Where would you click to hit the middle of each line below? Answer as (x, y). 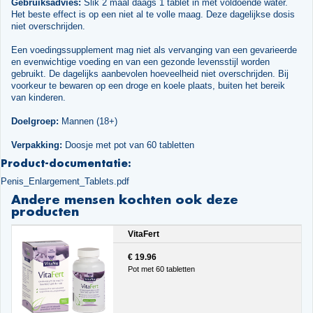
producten (45, 211)
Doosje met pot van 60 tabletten (128, 145)
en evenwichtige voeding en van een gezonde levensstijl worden (140, 62)
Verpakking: (36, 145)
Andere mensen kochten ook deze (124, 199)
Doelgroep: (35, 121)
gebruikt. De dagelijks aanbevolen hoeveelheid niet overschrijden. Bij (150, 74)
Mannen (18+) (88, 121)
